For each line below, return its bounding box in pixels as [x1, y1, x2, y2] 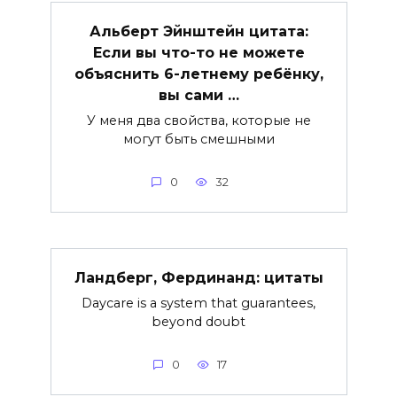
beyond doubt [152, 313, 245, 330]
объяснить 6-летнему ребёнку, [74, 65, 323, 82]
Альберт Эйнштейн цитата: [89, 22, 308, 40]
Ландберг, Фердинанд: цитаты [74, 269, 323, 286]
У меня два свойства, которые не [86, 112, 311, 128]
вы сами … [158, 86, 239, 104]
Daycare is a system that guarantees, [82, 294, 315, 311]
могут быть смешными [122, 130, 275, 147]
